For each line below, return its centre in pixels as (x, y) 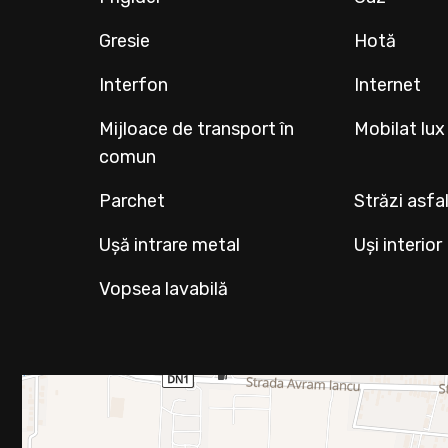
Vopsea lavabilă (164, 289)
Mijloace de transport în (197, 129)
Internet (388, 85)
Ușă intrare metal (170, 245)
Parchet (132, 201)
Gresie (125, 41)
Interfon (134, 85)
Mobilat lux (400, 129)
